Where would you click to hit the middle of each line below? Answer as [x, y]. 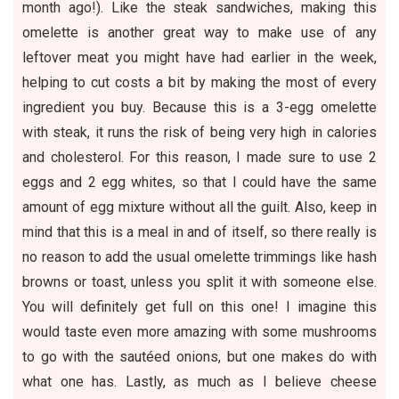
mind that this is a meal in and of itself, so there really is [199, 232]
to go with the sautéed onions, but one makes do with [199, 356]
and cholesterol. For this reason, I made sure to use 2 [199, 157]
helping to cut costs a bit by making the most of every [199, 82]
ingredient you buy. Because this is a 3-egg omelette [199, 107]
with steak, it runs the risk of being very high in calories [199, 132]
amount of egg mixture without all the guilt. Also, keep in [199, 207]
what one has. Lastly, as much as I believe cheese [199, 381]
